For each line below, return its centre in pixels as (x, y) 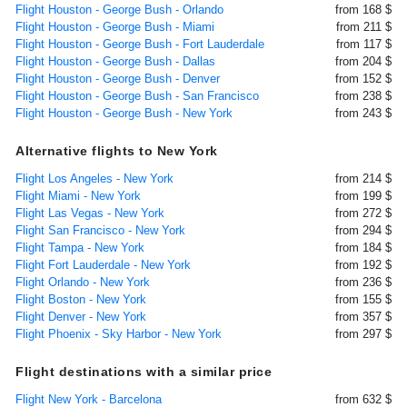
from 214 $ (363, 179)
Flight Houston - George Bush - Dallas (115, 61)
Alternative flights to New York (117, 151)
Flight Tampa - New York (80, 248)
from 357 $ (363, 317)
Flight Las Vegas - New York (90, 213)
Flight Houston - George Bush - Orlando (119, 10)
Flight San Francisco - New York (100, 230)
